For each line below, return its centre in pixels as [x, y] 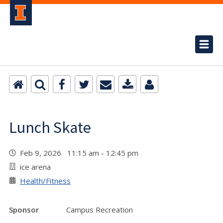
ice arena [35, 167]
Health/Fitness [45, 181]
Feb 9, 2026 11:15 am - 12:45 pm [81, 153]
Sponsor [24, 210]
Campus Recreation [100, 210]
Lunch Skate [50, 127]
